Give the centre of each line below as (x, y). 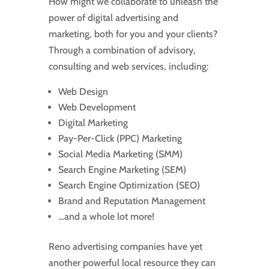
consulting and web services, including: (128, 67)
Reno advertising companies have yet (125, 247)
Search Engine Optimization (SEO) (129, 186)
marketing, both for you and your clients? (133, 34)
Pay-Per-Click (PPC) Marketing (120, 139)
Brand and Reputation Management (131, 201)
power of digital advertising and (113, 18)
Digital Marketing (93, 123)
